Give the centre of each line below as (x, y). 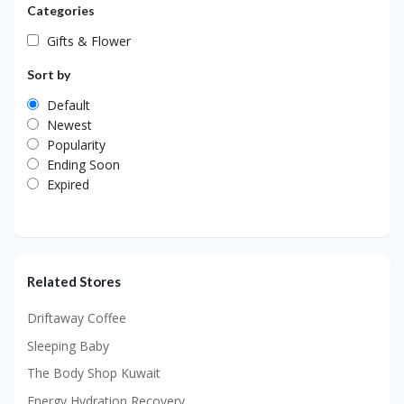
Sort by (49, 75)
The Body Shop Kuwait (94, 373)
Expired (68, 185)
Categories (61, 11)
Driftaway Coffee (77, 317)
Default (69, 106)
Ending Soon (83, 165)
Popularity (76, 145)
